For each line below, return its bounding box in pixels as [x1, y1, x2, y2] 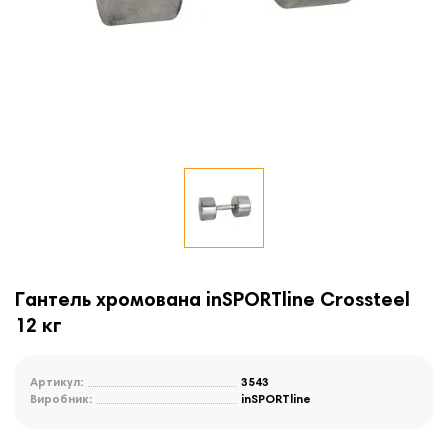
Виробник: [30, 394, 92, 407]
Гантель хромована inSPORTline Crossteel [15, 291, 410, 312]
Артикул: [30, 377, 83, 390]
